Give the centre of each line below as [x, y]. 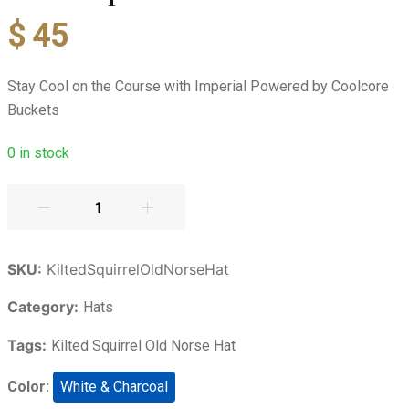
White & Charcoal [114, 387]
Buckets [33, 110]
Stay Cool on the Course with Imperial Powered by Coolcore [198, 86]
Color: [28, 387]
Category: [42, 307]
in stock [42, 153]
